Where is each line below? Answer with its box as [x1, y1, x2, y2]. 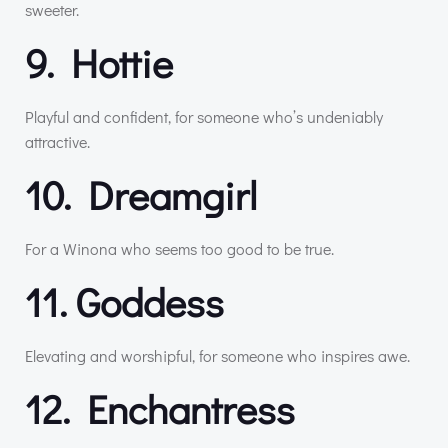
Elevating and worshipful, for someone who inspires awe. [25, 344, 410, 366]
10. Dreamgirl [25, 167, 257, 221]
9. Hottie [25, 35, 173, 89]
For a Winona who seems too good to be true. [25, 237, 334, 259]
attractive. [25, 130, 90, 152]
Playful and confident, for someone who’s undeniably [25, 105, 383, 127]
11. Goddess [25, 274, 224, 328]
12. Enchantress [25, 381, 295, 435]
